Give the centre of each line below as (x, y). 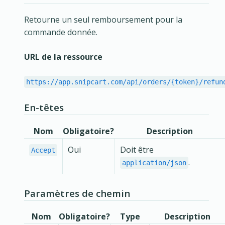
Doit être (137, 149)
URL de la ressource (63, 57)
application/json (154, 162)
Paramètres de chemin (77, 193)
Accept (43, 150)
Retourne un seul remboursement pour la (103, 20)
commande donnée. (61, 32)
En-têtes (44, 107)
